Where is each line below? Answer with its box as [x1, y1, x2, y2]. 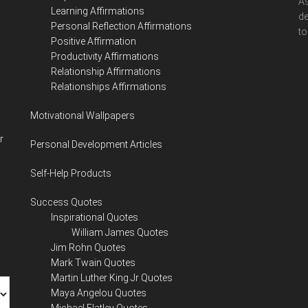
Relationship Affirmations [51, 66, 161, 77]
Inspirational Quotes [51, 212, 138, 223]
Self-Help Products [30, 168, 111, 179]
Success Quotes [30, 197, 102, 208]
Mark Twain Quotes [51, 257, 135, 268]
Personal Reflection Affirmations [51, 21, 192, 32]
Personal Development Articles [30, 139, 162, 150]
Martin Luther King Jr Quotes [51, 272, 173, 283]
